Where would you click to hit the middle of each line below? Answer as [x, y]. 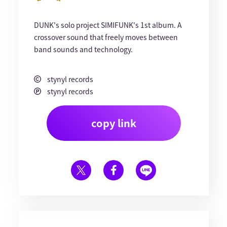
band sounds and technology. [83, 49]
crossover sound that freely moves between [106, 37]
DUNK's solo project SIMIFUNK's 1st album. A [108, 25]
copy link [113, 123]
